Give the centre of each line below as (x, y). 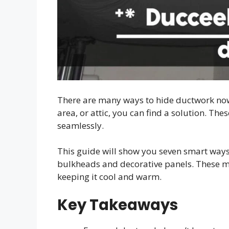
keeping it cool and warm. (109, 177)
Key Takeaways (118, 205)
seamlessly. (81, 125)
